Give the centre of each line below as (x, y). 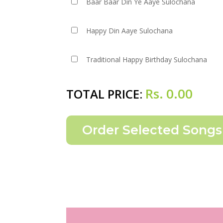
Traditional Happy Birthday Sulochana (147, 59)
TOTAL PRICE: (106, 94)
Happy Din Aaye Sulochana (130, 31)
